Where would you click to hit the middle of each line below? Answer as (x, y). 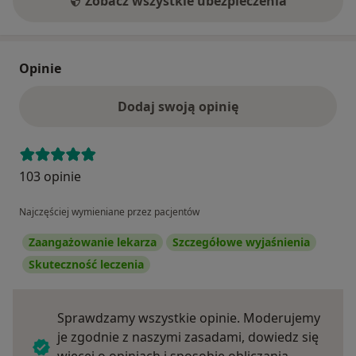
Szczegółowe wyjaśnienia (241, 242)
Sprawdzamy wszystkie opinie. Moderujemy (189, 318)
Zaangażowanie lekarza (93, 242)
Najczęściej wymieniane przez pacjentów (109, 212)
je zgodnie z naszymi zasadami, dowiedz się (188, 337)
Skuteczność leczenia (86, 265)
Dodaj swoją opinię (178, 107)
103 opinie (50, 177)
